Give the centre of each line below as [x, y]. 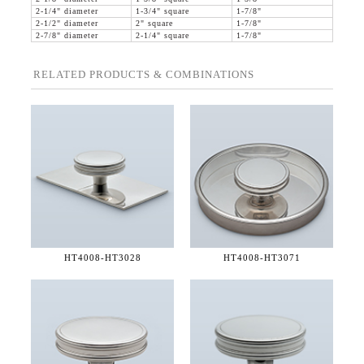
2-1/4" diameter [67, 12]
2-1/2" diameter [67, 24]
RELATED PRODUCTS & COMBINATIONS [144, 75]
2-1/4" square [162, 36]
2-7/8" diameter [67, 36]
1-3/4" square [162, 12]
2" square [154, 24]
